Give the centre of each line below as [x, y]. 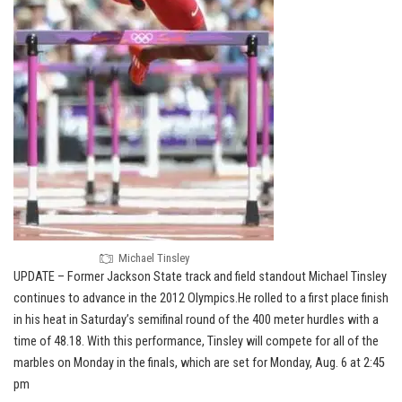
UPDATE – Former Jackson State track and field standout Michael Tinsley [200, 277]
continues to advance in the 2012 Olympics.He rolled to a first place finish [201, 298]
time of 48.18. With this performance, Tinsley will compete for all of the [196, 341]
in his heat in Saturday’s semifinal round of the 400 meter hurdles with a [196, 320]
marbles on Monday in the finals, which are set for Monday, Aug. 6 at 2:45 [199, 363]
